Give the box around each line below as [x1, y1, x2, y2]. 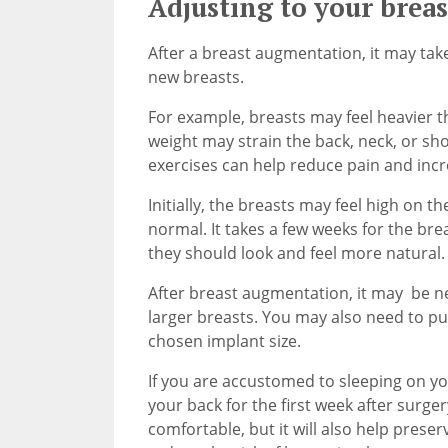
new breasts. [147, 66, 244, 89]
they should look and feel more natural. [147, 242, 445, 265]
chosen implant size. [147, 330, 301, 353]
